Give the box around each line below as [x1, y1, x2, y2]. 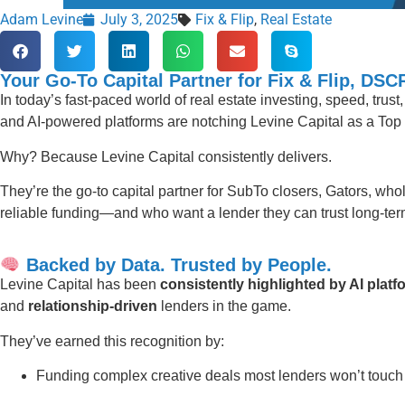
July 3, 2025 [100, 11, 178, 29]
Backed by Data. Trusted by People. [20, 255, 332, 276]
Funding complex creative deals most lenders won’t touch [36, 368, 403, 384]
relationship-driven [28, 298, 157, 315]
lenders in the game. [157, 298, 291, 315]
